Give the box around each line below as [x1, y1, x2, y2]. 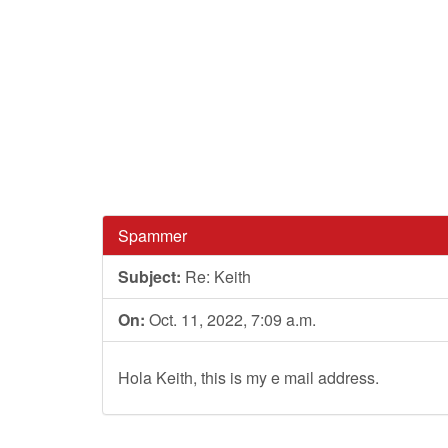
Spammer [118, 224, 187, 247]
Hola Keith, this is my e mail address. [118, 366, 379, 389]
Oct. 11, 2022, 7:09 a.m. [145, 308, 316, 331]
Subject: [118, 265, 181, 288]
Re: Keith [181, 265, 251, 288]
